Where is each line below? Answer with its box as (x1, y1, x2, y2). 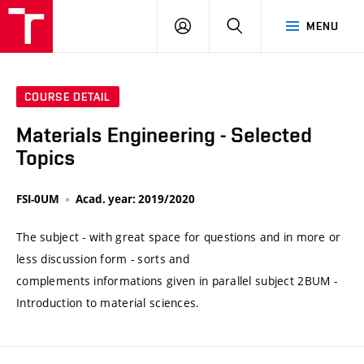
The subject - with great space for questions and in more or (16, 229, 341, 245)
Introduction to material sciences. (16, 295, 200, 311)
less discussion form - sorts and (16, 251, 189, 267)
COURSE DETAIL (24, 90, 111, 104)
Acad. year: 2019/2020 (76, 192, 195, 207)
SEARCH (242, 19, 287, 32)
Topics (16, 145, 76, 171)
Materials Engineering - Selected (16, 123, 312, 148)
